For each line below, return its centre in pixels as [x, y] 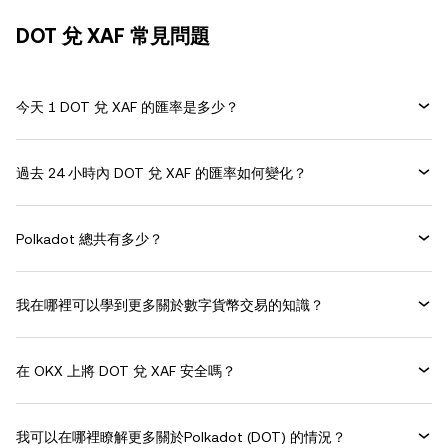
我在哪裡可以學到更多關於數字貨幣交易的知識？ [170, 304]
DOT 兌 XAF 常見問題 [113, 36]
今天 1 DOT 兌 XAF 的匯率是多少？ [127, 106]
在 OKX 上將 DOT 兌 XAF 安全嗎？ [126, 370]
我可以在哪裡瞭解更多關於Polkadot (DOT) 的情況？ [181, 436]
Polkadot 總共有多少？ [89, 238]
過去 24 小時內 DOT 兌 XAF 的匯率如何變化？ [161, 172]
